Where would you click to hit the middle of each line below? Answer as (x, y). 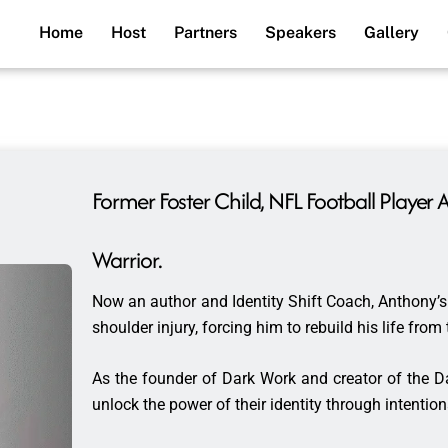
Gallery (392, 32)
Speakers (301, 32)
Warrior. (127, 259)
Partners (206, 32)
